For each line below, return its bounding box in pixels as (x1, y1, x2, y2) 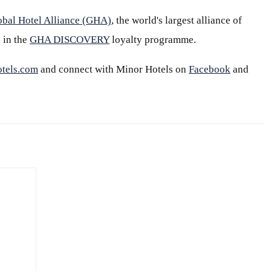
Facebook (189, 64, 230, 75)
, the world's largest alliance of (111, 15, 242, 26)
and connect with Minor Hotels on (38, 64, 189, 75)
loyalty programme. (109, 34, 196, 45)
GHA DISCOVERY (30, 34, 109, 45)
